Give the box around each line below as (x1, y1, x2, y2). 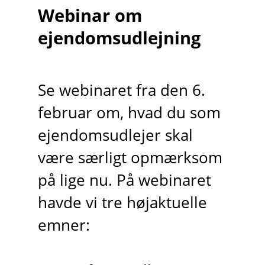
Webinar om (37, 4, 142, 27)
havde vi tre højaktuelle (37, 192, 207, 214)
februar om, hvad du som (37, 102, 221, 124)
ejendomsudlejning (37, 26, 201, 50)
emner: (37, 215, 90, 236)
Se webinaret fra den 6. (37, 80, 205, 101)
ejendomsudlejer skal (37, 125, 193, 146)
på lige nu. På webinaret (37, 170, 211, 191)
